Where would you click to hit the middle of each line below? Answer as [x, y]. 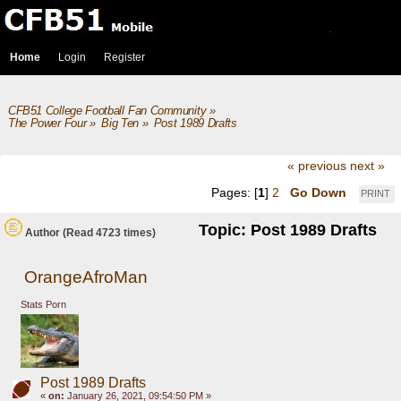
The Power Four [47, 124]
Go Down [318, 192]
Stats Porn [43, 305]
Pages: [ [235, 192]
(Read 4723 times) [108, 233]
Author [43, 233]
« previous [316, 166]
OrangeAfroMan [86, 277]
